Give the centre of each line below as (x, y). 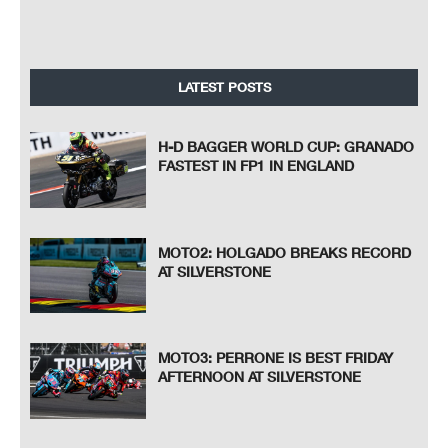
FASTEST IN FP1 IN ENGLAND (256, 166)
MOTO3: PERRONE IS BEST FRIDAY (276, 358)
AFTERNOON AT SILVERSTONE (260, 377)
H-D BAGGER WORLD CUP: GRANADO (286, 147)
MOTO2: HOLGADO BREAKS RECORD (285, 252)
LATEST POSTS (224, 87)
